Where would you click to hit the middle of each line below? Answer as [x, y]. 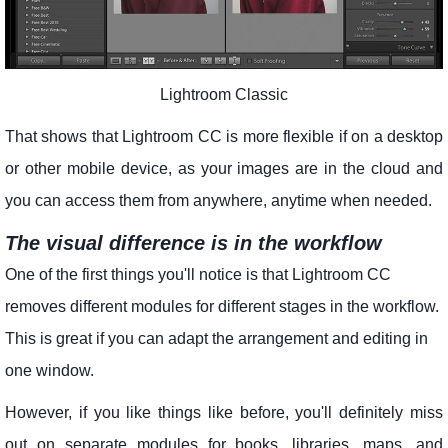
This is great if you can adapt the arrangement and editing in [216, 338]
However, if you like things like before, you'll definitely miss [224, 412]
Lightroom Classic [224, 94]
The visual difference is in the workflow [193, 242]
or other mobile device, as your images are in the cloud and [224, 168]
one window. [49, 370]
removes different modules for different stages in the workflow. [222, 306]
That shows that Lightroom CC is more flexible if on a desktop [224, 136]
